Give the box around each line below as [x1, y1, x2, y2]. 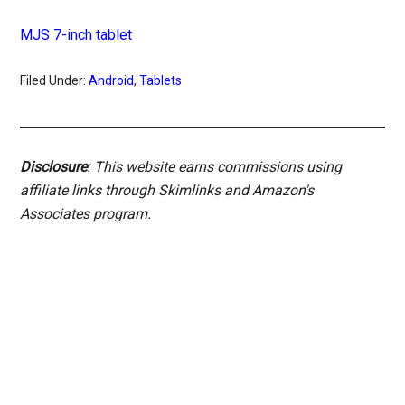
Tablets [139, 72, 183, 88]
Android [89, 72, 135, 88]
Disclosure [20, 157, 88, 175]
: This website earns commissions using [87, 157, 343, 175]
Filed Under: [20, 72, 89, 88]
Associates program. [20, 204, 152, 222]
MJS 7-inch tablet [20, 25, 133, 43]
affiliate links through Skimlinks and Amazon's [20, 181, 315, 199]
